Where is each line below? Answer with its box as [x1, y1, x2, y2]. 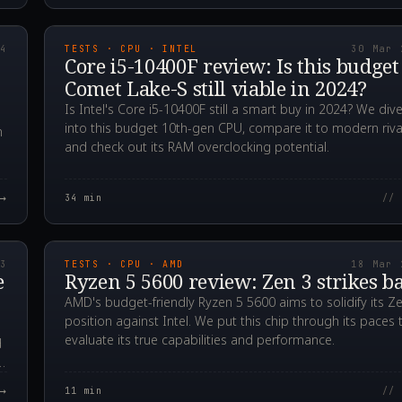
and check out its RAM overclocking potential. [65, 138, 329, 156]
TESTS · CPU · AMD [65, 258, 184, 271]
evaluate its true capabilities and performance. [65, 331, 335, 349]
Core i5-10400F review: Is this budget [65, 52, 399, 80]
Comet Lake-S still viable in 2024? [65, 74, 367, 102]
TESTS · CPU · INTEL [65, 43, 198, 56]
